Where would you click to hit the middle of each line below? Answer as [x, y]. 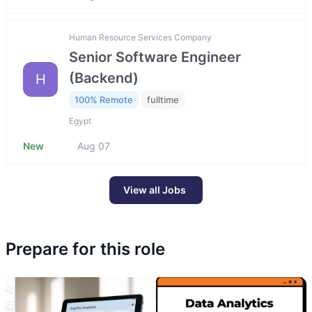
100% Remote [104, 100]
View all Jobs [155, 190]
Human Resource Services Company [140, 37]
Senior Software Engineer [155, 57]
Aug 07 [94, 146]
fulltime [163, 100]
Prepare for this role [85, 249]
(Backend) [104, 78]
